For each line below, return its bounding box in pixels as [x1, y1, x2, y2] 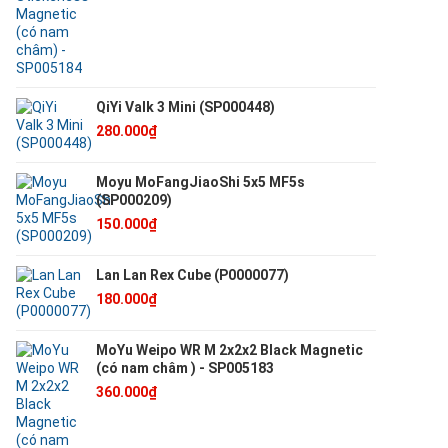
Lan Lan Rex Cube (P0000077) [96, 266, 289, 283]
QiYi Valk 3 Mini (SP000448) [96, 98, 275, 115]
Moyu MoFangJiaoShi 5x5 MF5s [96, 173, 305, 190]
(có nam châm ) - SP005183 [96, 359, 274, 376]
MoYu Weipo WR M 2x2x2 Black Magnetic [96, 341, 363, 358]
